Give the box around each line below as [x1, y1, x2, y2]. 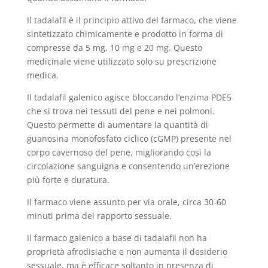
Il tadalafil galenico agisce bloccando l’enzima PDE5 [26, 92, 232, 103]
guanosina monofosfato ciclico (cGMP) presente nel [26, 133, 232, 144]
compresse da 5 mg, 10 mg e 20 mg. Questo [26, 42, 202, 53]
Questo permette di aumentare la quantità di [26, 119, 208, 130]
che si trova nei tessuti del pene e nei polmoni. [26, 105, 215, 117]
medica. [26, 69, 59, 81]
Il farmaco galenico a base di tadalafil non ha [26, 232, 207, 243]
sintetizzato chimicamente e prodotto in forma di [26, 28, 223, 39]
